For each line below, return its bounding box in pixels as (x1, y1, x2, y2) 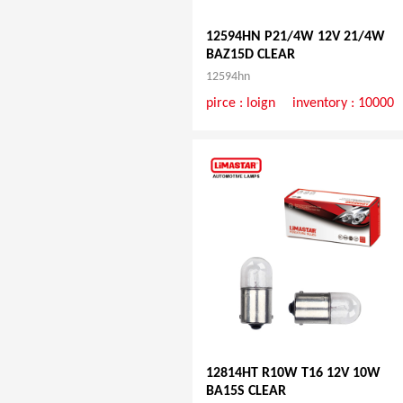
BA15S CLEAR (205, 384, 286, 399)
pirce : (205, 96, 246, 112)
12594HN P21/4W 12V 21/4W (205, 30, 385, 45)
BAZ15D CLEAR (205, 48, 295, 63)
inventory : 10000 (292, 96, 395, 112)
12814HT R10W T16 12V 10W (205, 366, 381, 381)
